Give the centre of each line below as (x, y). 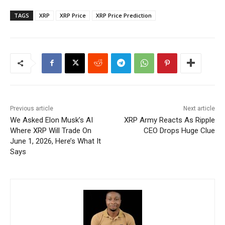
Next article (199, 108)
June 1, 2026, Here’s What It (55, 141)
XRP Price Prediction (124, 15)
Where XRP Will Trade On (51, 130)
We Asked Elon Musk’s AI (51, 120)
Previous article (32, 108)
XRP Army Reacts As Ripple (169, 120)
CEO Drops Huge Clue (179, 130)
